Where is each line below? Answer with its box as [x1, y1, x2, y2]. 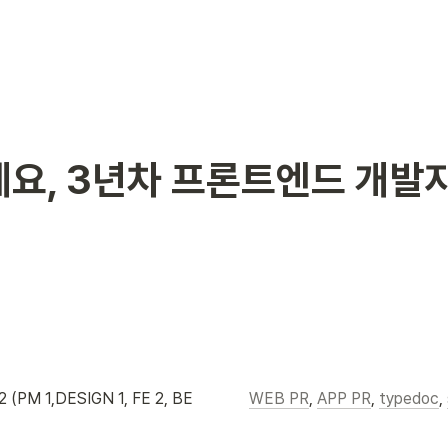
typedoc [379, 389, 439, 409]
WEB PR [249, 389, 309, 409]
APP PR [317, 389, 371, 409]
